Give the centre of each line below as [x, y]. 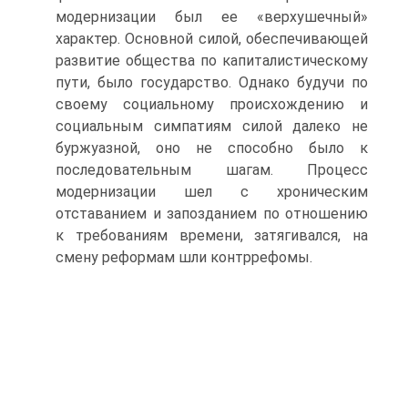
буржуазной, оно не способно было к [212, 148]
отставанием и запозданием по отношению [212, 214]
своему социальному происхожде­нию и [212, 104]
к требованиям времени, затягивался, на [212, 235]
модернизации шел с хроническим [212, 192]
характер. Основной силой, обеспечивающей [212, 39]
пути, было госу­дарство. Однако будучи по [212, 82]
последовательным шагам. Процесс [212, 170]
